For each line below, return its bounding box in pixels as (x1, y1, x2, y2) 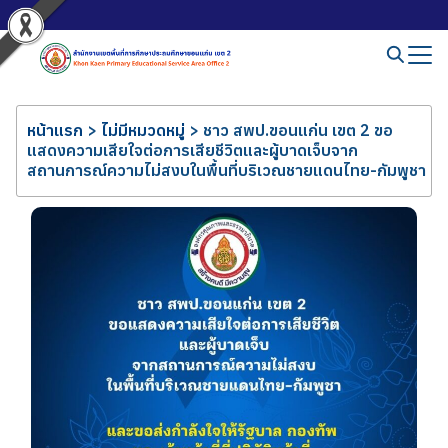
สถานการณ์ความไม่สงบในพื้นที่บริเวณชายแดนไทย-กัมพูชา (27, 160, 426, 180)
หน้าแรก (27, 120, 83, 140)
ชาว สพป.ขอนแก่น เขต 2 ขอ (203, 120, 393, 140)
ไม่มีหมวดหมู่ (101, 120, 185, 140)
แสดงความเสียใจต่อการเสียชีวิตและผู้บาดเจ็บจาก (27, 140, 358, 160)
